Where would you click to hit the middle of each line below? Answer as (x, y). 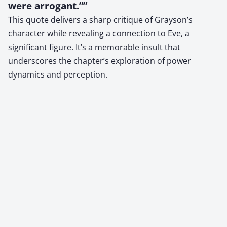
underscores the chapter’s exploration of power (100, 61)
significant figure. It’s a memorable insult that (94, 47)
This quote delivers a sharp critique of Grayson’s (100, 20)
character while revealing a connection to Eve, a (99, 33)
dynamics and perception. (58, 74)
